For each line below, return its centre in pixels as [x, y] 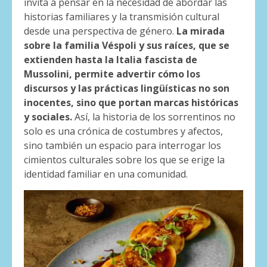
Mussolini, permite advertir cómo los [112, 74]
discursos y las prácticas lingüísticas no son [127, 89]
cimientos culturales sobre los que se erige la [124, 160]
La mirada [201, 31]
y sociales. [49, 117]
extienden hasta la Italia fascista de [111, 60]
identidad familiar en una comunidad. [106, 174]
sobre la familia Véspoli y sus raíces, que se [127, 46]
